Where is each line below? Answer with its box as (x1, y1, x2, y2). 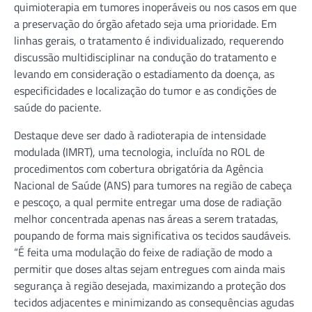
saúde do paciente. (14, 98, 101, 116)
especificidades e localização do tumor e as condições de (14, 81, 276, 99)
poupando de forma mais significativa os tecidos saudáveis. (14, 226, 290, 244)
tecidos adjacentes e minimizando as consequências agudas (14, 293, 294, 311)
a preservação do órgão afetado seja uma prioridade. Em (14, 15, 276, 32)
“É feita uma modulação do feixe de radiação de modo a (14, 243, 272, 260)
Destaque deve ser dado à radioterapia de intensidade (14, 126, 266, 143)
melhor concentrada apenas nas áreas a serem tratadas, (14, 210, 279, 227)
